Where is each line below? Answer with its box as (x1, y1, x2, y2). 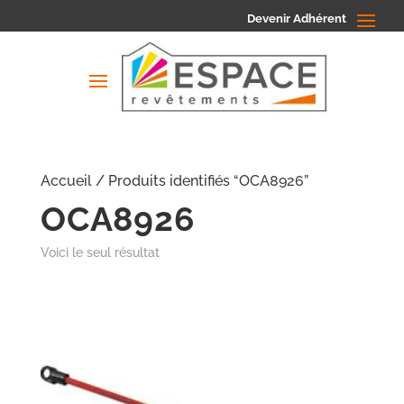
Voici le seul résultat (40, 245, 160, 261)
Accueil (40, 172, 92, 190)
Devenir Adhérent (247, 11, 346, 25)
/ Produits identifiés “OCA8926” (91, 172, 308, 190)
